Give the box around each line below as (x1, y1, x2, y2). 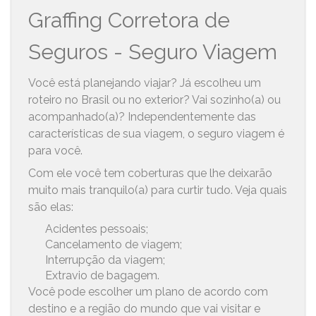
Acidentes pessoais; (45, 221, 149, 236)
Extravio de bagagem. (45, 268, 160, 282)
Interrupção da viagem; (45, 253, 166, 267)
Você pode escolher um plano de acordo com (28, 284, 269, 298)
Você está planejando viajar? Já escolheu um (28, 75, 262, 90)
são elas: (28, 200, 74, 214)
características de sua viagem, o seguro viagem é (28, 126, 285, 140)
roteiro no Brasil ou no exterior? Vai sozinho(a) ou (28, 92, 281, 107)
